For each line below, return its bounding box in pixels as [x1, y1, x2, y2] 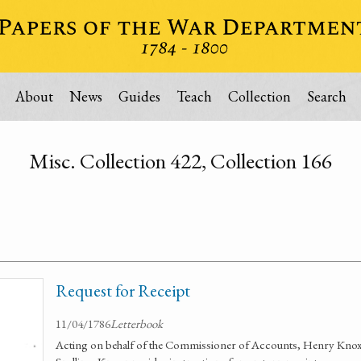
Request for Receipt [56, 280, 190, 301]
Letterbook [110, 316, 163, 331]
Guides [118, 87, 160, 106]
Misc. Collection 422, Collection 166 [29, 147, 332, 175]
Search [306, 87, 346, 106]
